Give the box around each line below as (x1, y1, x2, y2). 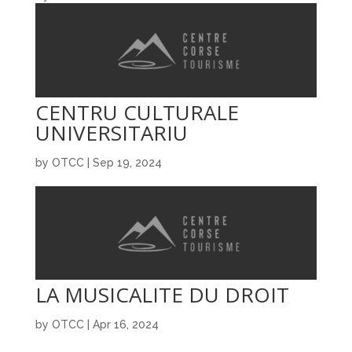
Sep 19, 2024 (92, 156, 162, 169)
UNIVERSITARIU (35, 118, 188, 147)
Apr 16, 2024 (92, 318, 159, 332)
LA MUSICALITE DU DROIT (35, 280, 289, 310)
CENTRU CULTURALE (35, 97, 239, 126)
